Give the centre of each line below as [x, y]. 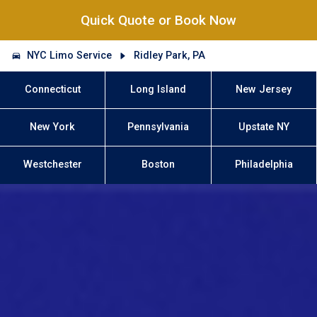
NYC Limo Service [70, 55]
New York [53, 127]
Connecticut [52, 89]
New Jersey [264, 89]
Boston [158, 165]
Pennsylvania [158, 127]
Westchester [52, 165]
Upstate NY [264, 127]
